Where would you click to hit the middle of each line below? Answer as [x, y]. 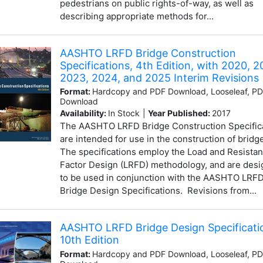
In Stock [124, 113]
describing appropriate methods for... [136, 16]
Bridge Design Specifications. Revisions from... [158, 191]
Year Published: [180, 113]
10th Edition [89, 240]
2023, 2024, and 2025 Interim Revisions [159, 77]
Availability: [84, 113]
